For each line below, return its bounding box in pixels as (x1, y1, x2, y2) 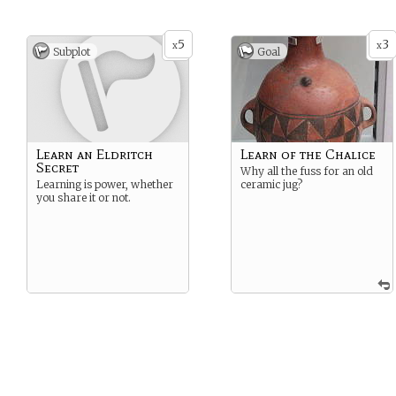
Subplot (53, 45, 90, 58)
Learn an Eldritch (36, 146, 153, 163)
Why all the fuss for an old (240, 164, 373, 178)
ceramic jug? (240, 178, 302, 191)
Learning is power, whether (36, 178, 173, 191)
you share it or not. (36, 191, 131, 204)
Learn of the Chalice (240, 146, 376, 163)
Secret (36, 159, 79, 176)
